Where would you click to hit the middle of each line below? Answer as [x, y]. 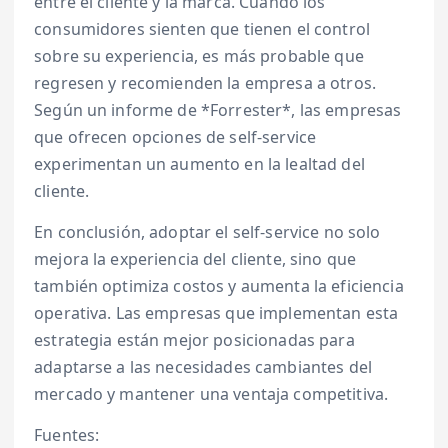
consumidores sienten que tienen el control [202, 29]
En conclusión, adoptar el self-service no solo [207, 232]
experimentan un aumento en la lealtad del [199, 164]
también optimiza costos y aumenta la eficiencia [219, 286]
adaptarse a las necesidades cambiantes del [203, 367]
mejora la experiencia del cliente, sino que [195, 259]
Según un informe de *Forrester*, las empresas [218, 110]
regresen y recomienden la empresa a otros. [205, 83]
